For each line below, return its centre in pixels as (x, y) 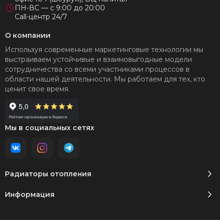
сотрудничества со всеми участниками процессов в (97, 69)
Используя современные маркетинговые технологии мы (104, 50)
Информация (30, 194)
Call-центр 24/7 (41, 17)
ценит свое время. (37, 89)
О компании (28, 35)
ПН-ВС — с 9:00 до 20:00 (60, 8)
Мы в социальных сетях (50, 128)
